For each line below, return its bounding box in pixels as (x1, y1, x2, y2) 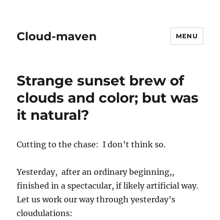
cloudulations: (17, 208, 73, 218)
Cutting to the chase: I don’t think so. (17, 139, 166, 149)
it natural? (17, 107, 89, 123)
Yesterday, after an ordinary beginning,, (17, 167, 177, 177)
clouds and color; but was (17, 89, 199, 106)
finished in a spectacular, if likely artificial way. (17, 181, 201, 191)
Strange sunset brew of (17, 72, 185, 89)
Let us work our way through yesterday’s (17, 194, 176, 204)
